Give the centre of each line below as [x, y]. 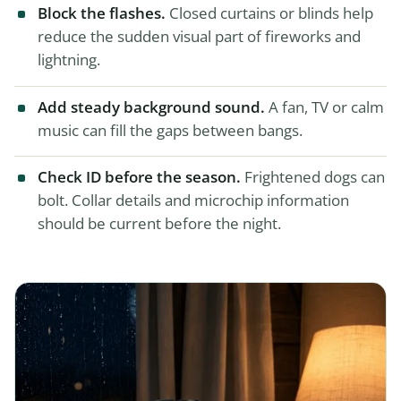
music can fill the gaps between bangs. [170, 130]
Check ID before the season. [139, 177]
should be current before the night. [159, 224]
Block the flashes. [102, 13]
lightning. [69, 60]
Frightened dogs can [313, 177]
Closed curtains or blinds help [269, 13]
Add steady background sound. [151, 107]
